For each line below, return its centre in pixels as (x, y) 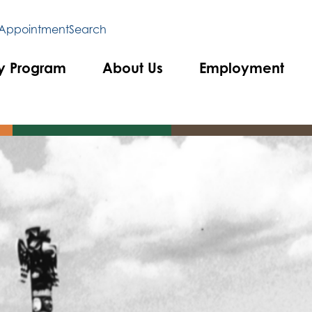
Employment (242, 68)
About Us (133, 68)
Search (88, 29)
